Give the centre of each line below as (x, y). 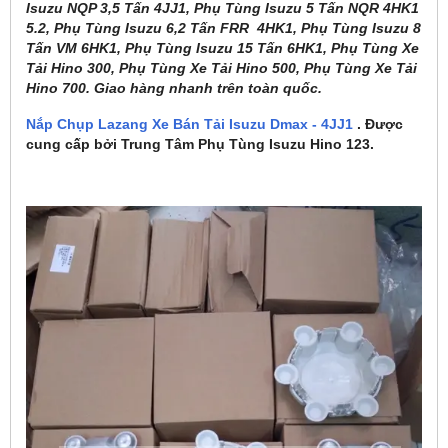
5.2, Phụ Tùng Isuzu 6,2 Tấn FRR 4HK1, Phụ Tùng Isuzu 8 (223, 27)
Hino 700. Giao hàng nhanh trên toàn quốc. (176, 87)
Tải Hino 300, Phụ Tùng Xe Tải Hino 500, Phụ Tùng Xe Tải (221, 67)
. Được (378, 123)
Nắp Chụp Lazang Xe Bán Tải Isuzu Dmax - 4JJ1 (189, 123)
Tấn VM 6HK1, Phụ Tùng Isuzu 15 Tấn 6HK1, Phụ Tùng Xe (222, 47)
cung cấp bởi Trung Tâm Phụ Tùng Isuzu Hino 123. (200, 143)
